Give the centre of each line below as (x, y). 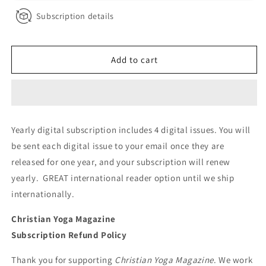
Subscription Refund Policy (69, 235)
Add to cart (134, 59)
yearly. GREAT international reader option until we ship (123, 178)
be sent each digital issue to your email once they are (118, 146)
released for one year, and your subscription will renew (121, 162)
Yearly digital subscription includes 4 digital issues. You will (131, 130)
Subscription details (75, 15)
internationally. (44, 194)
